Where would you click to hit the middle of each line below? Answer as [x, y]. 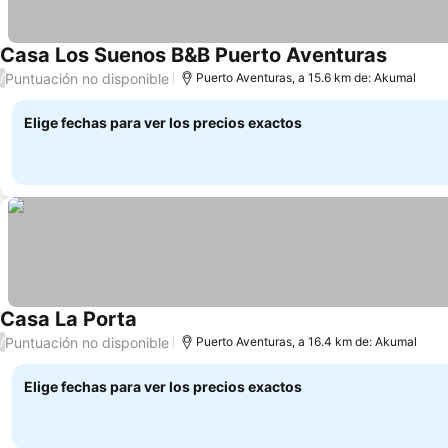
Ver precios [179, 330]
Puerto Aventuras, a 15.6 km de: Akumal [306, 77]
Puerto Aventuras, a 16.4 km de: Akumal [306, 341]
